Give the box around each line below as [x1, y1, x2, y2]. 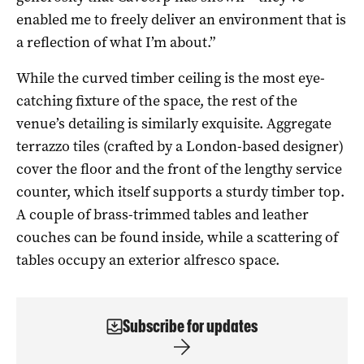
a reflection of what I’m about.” [16, 32, 215, 52]
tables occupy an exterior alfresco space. [16, 249, 279, 270]
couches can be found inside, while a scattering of [16, 227, 338, 247]
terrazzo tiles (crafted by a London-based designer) [16, 136, 344, 156]
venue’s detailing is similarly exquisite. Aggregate [16, 113, 331, 133]
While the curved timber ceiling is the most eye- [16, 67, 325, 88]
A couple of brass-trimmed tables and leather [16, 204, 309, 224]
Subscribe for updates [123, 315, 258, 336]
